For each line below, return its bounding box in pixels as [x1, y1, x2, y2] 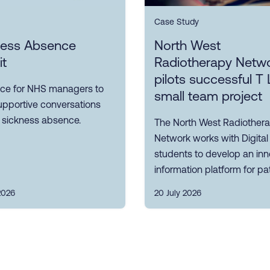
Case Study [154, 17, 199, 27]
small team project [154, 89, 262, 104]
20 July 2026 [154, 188, 201, 198]
